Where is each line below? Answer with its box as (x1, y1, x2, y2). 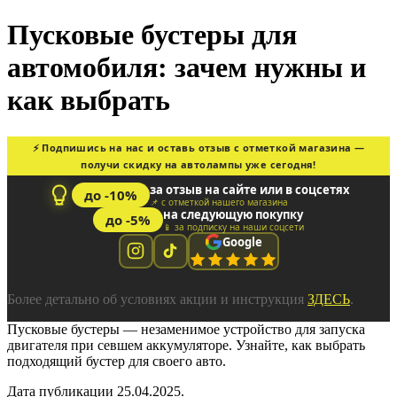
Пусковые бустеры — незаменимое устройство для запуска (7, 321, 365, 337)
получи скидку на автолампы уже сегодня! (81, 157, 316, 171)
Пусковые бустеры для (7, 19, 297, 51)
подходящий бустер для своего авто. (7, 353, 226, 369)
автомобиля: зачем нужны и (7, 51, 366, 84)
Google (222, 234, 262, 251)
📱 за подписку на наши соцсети (163, 220, 304, 233)
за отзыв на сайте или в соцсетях (150, 181, 350, 198)
